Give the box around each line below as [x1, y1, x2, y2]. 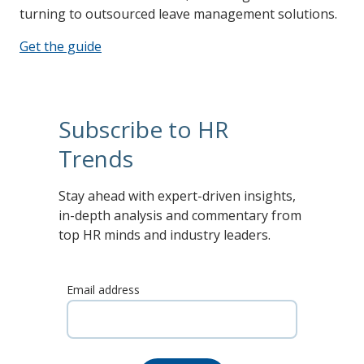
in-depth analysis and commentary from [58, 206, 301, 224]
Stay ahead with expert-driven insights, [58, 186, 296, 205]
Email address [67, 282, 140, 298]
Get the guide [19, 37, 102, 55]
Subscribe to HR [58, 113, 228, 145]
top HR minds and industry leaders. [58, 225, 271, 244]
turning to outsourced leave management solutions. [19, 4, 337, 23]
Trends [58, 142, 133, 174]
